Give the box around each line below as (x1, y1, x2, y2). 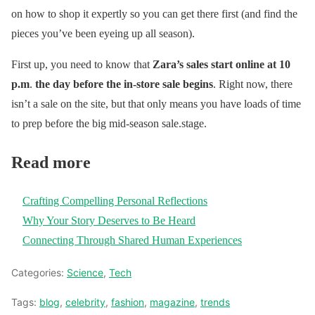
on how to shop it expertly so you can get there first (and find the (11, 8, 297, 20)
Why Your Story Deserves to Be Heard (22, 214, 195, 226)
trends (200, 295, 230, 308)
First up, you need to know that (11, 58, 153, 71)
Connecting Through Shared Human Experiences (22, 233, 242, 246)
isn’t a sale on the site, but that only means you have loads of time (11, 98, 301, 110)
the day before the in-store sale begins (32, 78, 213, 91)
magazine (150, 295, 195, 308)
